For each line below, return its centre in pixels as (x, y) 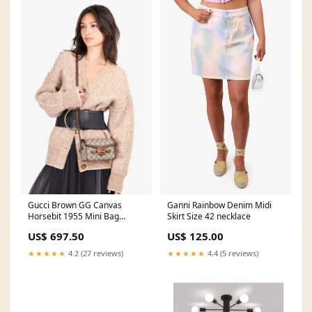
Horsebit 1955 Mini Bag (73, 216)
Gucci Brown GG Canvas (75, 205)
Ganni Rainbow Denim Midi (219, 205)
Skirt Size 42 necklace (209, 216)
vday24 (42, 227)
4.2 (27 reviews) (95, 253)
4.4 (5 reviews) (232, 253)
